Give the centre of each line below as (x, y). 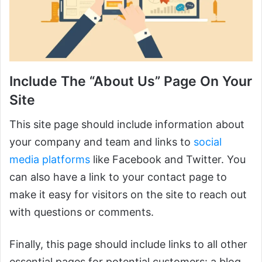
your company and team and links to (101, 142)
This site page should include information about (127, 125)
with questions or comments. (82, 212)
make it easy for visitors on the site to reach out (128, 195)
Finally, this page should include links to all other (128, 244)
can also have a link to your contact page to (118, 177)
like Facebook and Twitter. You (168, 160)
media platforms (50, 160)
